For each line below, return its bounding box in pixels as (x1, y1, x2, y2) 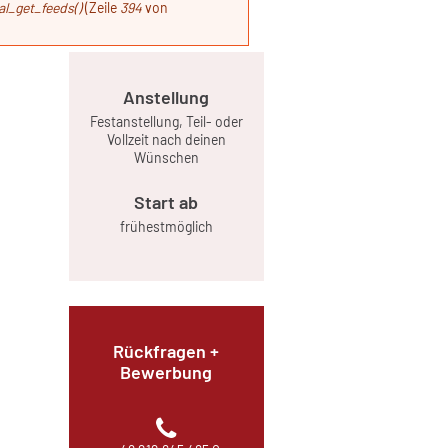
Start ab (134, 191, 198, 213)
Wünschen (133, 149, 199, 166)
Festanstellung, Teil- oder (89, 113, 243, 130)
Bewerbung (120, 361, 212, 383)
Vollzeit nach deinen (106, 131, 226, 148)
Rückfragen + (113, 340, 219, 362)
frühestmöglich (119, 218, 213, 235)
